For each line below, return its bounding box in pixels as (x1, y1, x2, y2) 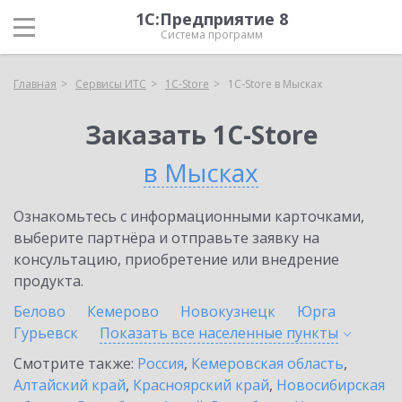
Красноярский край (133, 375, 269, 395)
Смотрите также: (13, 354, 137, 373)
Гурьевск (13, 323, 78, 343)
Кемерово (87, 301, 159, 321)
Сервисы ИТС (75, 76, 146, 92)
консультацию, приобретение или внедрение (13, 249, 339, 269)
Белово (13, 301, 66, 321)
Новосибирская (276, 375, 385, 395)
